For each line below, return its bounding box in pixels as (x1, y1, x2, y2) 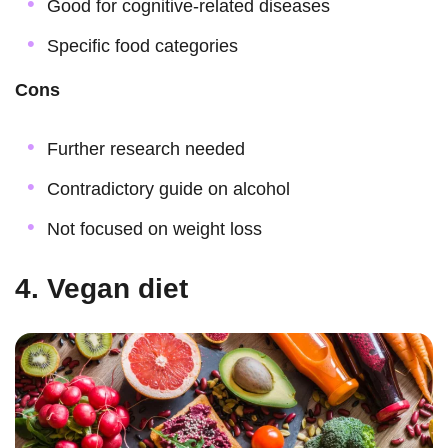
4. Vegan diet (15, 273, 188, 305)
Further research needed (47, 139, 245, 160)
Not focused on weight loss (47, 219, 262, 240)
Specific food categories (47, 36, 238, 57)
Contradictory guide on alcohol (47, 179, 290, 200)
